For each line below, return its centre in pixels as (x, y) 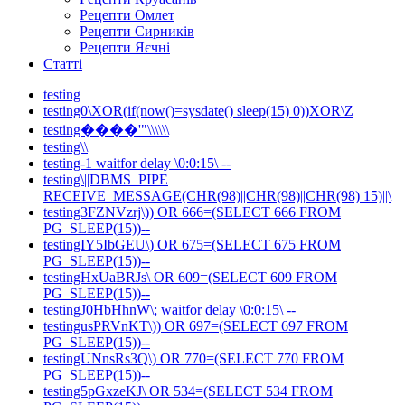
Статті (63, 63)
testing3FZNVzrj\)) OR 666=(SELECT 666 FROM (192, 212)
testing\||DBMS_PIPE (106, 179)
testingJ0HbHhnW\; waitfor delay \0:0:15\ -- (170, 309)
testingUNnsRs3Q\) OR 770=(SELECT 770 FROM (193, 358)
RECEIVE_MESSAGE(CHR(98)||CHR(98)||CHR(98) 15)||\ (217, 195)
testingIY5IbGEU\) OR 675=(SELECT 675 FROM (192, 244)
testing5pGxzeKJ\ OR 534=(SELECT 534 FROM (188, 391)
